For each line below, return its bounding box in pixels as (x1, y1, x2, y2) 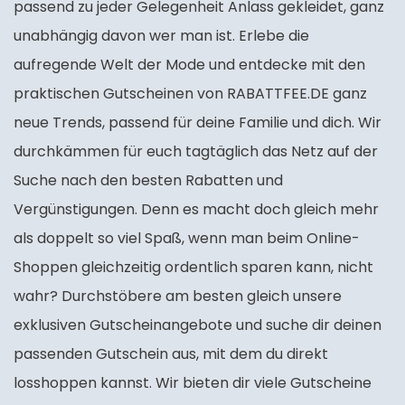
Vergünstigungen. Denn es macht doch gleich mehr (14, 199, 379, 221)
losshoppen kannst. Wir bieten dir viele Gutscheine (14, 372, 372, 394)
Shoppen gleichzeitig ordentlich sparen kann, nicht (14, 257, 373, 278)
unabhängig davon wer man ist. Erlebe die (14, 25, 309, 47)
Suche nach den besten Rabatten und (14, 170, 283, 192)
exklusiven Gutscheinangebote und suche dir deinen (14, 315, 381, 336)
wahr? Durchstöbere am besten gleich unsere (14, 286, 342, 307)
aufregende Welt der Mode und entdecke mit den (14, 54, 365, 76)
